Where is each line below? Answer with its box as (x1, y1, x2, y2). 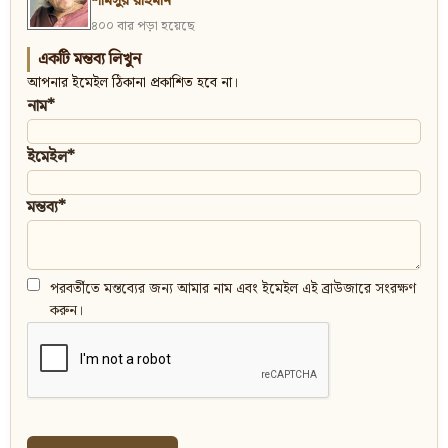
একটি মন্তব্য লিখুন (38, 47, 141, 73)
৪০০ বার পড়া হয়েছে (91, 16, 195, 38)
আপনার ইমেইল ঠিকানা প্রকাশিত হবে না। (27, 72, 239, 95)
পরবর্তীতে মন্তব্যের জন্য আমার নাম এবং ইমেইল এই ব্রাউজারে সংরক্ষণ (50, 278, 416, 301)
